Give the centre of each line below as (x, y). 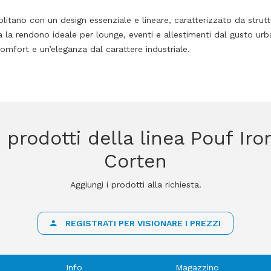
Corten (135, 161)
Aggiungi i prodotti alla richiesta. (135, 184)
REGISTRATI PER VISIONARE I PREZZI (142, 223)
